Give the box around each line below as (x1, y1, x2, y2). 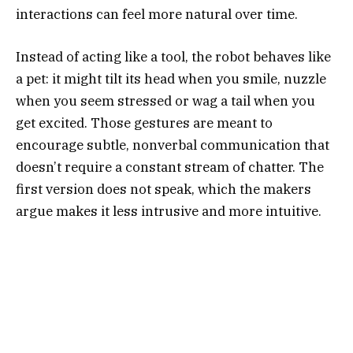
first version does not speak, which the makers (16, 180, 311, 199)
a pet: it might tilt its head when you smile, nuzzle (16, 70, 326, 88)
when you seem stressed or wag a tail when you (16, 92, 315, 110)
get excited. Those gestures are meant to (16, 114, 273, 132)
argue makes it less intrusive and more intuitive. (16, 203, 321, 221)
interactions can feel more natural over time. (16, 5, 298, 23)
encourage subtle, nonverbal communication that (16, 136, 329, 154)
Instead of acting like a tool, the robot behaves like (16, 48, 331, 66)
